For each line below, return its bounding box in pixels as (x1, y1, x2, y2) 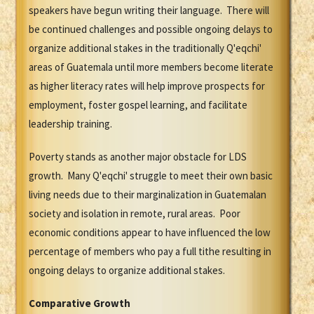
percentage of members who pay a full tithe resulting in (29, 245, 271, 259)
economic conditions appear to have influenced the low (29, 226, 271, 240)
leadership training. (29, 117, 112, 131)
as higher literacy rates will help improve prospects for (29, 79, 265, 93)
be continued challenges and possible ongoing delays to (29, 22, 273, 36)
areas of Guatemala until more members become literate (29, 60, 273, 74)
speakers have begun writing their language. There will (29, 4, 269, 18)
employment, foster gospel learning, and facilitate (29, 98, 247, 112)
